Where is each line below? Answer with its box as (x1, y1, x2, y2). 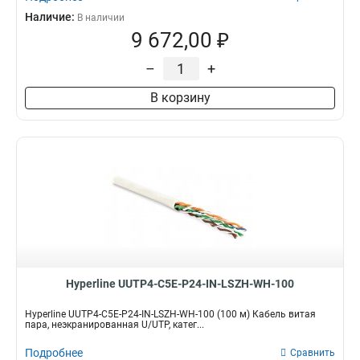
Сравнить (290, 347, 335, 358)
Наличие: (25, 10, 77, 23)
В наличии (77, 12, 125, 23)
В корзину (149, 90, 211, 105)
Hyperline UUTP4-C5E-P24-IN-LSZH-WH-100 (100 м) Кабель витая (25, 309, 316, 320)
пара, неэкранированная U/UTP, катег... (25, 319, 204, 330)
